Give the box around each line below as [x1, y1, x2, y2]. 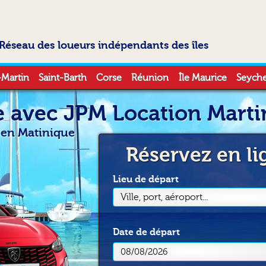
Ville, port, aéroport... [121, 192, 208, 202]
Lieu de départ [113, 173, 179, 185]
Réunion [131, 72, 169, 83]
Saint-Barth [39, 72, 87, 83]
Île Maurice [178, 72, 227, 83]
